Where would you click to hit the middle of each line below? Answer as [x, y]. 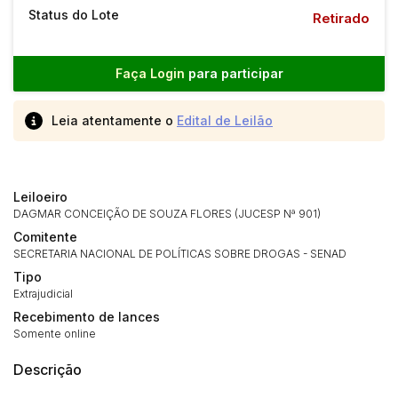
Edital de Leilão [225, 120]
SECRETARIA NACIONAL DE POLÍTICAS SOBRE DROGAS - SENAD [180, 254]
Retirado [341, 18]
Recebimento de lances [87, 317]
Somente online [55, 334]
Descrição [48, 370]
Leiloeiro [40, 197]
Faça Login [150, 73]
